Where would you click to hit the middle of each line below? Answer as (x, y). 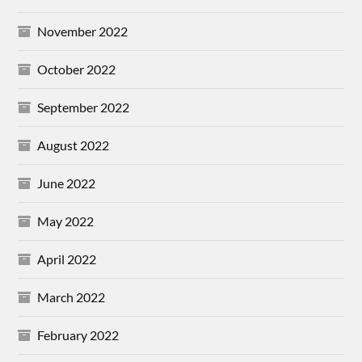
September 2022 (84, 107)
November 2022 (83, 31)
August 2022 (74, 145)
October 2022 (77, 69)
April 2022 (67, 259)
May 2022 (66, 221)
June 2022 (67, 183)
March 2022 (72, 297)
